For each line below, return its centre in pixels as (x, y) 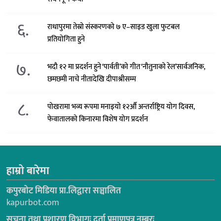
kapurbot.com (33, 203)
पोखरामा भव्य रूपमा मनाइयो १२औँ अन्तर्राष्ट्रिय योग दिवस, (121, 107)
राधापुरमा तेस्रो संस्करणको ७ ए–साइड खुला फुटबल (114, 27)
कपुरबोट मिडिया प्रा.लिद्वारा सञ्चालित (64, 191)
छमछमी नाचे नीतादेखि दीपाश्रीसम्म (92, 79)
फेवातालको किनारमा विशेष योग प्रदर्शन (98, 119)
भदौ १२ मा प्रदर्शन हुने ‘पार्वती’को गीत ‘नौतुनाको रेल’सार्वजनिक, (127, 67)
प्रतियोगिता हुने (66, 39)
